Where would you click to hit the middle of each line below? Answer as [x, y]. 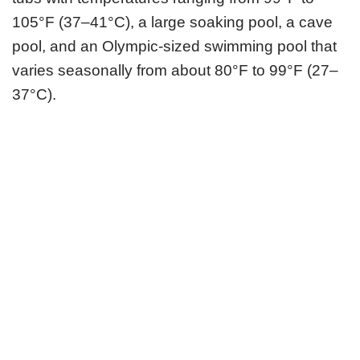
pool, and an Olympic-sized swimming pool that [174, 46]
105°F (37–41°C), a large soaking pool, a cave [172, 22]
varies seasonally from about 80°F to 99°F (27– [175, 70]
